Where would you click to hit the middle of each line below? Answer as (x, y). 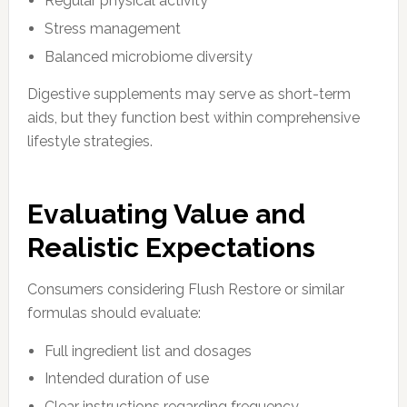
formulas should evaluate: (114, 313)
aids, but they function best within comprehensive (193, 117)
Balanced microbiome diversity (149, 56)
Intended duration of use (127, 379)
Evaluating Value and (166, 213)
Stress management (113, 28)
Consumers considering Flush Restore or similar (185, 289)
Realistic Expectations (171, 247)
